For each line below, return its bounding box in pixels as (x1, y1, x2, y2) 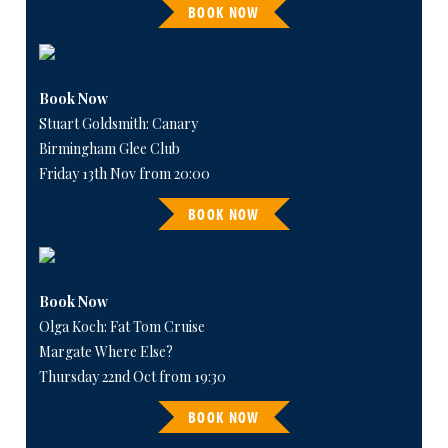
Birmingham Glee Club (38, 139, 180, 159)
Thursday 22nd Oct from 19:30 (38, 366, 226, 386)
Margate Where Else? (38, 341, 173, 361)
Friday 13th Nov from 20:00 (38, 164, 210, 184)
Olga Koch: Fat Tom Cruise (38, 316, 205, 336)
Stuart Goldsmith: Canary (38, 114, 198, 134)
